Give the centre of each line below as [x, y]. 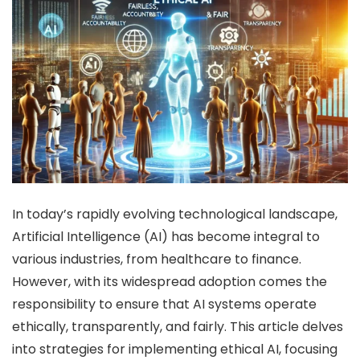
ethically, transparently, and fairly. [119, 326]
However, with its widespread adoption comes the [170, 281]
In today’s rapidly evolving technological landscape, [175, 214]
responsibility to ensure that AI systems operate [164, 304]
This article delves [286, 326]
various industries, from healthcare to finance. [157, 259]
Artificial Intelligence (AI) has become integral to [166, 236]
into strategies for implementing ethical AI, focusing [175, 349]
